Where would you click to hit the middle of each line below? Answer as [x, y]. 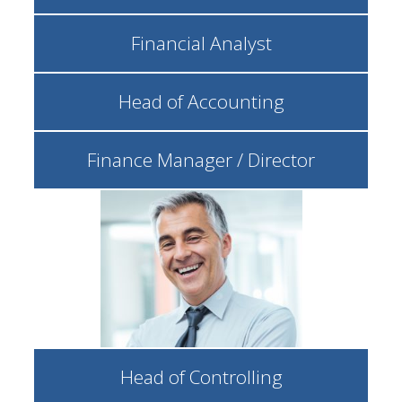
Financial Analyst [201, 43]
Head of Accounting [201, 101]
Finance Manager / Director [201, 160]
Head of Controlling [201, 377]
